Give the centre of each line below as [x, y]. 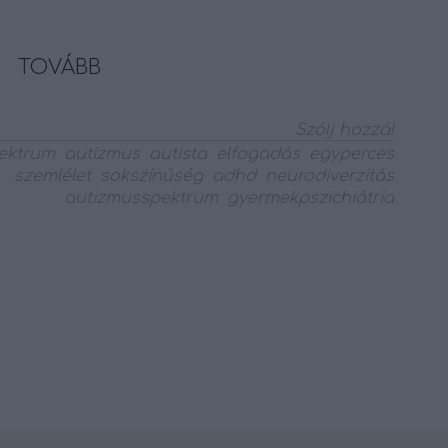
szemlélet [52, 176]
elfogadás [258, 154]
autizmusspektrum [141, 198]
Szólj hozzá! [344, 130]
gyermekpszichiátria [310, 198]
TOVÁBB [59, 67]
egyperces [351, 154]
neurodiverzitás [329, 176]
